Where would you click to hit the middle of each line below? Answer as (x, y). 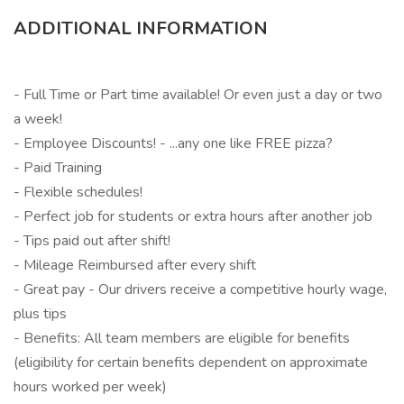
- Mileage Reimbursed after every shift (135, 265)
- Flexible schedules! (78, 192)
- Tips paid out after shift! (92, 241)
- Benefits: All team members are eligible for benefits (182, 338)
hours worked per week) (90, 387)
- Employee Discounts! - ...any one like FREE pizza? (173, 143)
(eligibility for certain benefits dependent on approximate (191, 363)
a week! (38, 119)
